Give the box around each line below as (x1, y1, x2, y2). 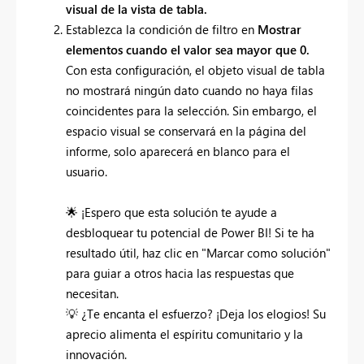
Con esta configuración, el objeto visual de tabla (66, 61, 325, 78)
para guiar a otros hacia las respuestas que (66, 264, 294, 281)
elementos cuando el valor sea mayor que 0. (66, 41, 310, 58)
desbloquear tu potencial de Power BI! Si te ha (66, 223, 314, 240)
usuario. (66, 162, 107, 180)
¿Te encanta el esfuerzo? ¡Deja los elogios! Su (78, 305, 326, 322)
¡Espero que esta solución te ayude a (78, 203, 277, 220)
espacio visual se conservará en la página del (66, 122, 306, 139)
